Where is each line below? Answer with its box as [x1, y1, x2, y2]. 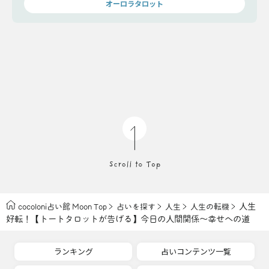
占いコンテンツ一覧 [160, 246, 231, 258]
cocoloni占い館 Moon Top [18, 202, 107, 213]
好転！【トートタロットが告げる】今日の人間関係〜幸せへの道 [6, 213, 250, 225]
